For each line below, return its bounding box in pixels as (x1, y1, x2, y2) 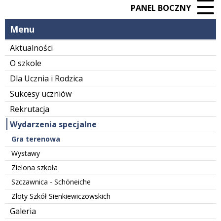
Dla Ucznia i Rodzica (10, 73, 83, 84)
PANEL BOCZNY (131, 2, 191, 13)
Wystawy (11, 148, 40, 158)
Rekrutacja (10, 103, 49, 114)
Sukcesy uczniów (10, 88, 72, 99)
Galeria (10, 205, 36, 217)
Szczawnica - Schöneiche (11, 177, 91, 186)
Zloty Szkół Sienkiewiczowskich (11, 191, 110, 201)
